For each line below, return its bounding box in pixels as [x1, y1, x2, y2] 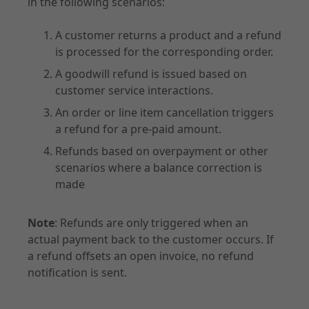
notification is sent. [28, 265, 127, 280]
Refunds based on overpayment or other [55, 143, 268, 159]
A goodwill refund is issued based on [55, 66, 247, 81]
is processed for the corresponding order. [55, 44, 273, 59]
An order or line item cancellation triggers [55, 105, 274, 120]
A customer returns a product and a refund [55, 28, 281, 43]
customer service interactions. [55, 83, 213, 98]
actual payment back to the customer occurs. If [28, 232, 274, 247]
